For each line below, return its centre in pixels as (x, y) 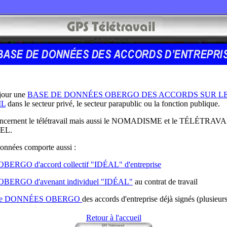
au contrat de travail (165, 182)
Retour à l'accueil (113, 218)
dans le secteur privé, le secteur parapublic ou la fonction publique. (113, 104)
